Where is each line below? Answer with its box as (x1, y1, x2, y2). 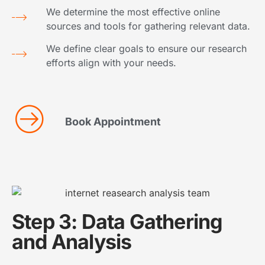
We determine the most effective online (46, 5, 221, 18)
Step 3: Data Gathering (12, 209, 222, 234)
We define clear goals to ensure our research (46, 42, 247, 54)
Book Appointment (64, 115, 161, 128)
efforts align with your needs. (46, 56, 177, 69)
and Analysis (12, 230, 132, 254)
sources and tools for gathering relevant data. (46, 20, 251, 32)
